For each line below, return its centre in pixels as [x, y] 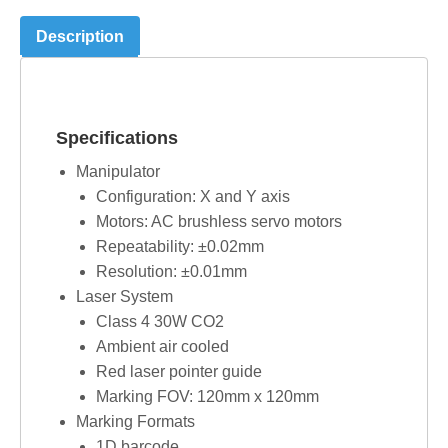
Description [80, 37]
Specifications [117, 138]
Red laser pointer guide [179, 372]
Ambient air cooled [162, 347]
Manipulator [118, 172]
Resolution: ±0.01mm [171, 272]
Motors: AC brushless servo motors [219, 222]
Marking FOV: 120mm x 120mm [207, 397]
